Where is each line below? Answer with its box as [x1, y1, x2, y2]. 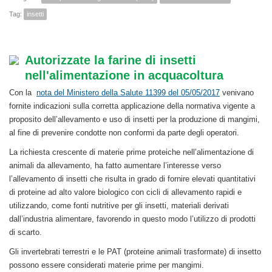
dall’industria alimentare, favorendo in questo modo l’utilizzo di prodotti [9, 214, 256, 224]
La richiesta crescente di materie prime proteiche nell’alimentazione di [9, 148, 254, 157]
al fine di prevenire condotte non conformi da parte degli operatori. [9, 128, 239, 138]
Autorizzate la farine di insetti [25, 53, 196, 67]
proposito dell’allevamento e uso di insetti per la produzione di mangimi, [9, 115, 260, 124]
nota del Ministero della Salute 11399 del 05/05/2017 [36, 88, 220, 98]
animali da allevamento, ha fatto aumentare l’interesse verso [9, 161, 221, 171]
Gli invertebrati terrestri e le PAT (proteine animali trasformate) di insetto [9, 247, 261, 257]
